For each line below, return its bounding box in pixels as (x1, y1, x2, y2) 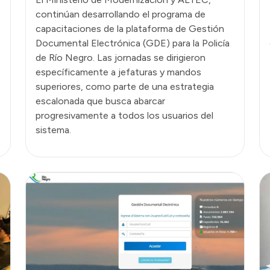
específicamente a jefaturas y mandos (36, 66, 201, 78)
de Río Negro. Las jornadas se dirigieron (36, 51, 206, 63)
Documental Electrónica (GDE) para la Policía (36, 37, 230, 49)
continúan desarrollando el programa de (36, 8, 206, 20)
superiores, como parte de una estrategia (36, 80, 214, 92)
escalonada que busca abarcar (36, 95, 165, 107)
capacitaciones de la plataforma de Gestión (36, 22, 224, 34)
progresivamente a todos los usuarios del (36, 109, 213, 121)
